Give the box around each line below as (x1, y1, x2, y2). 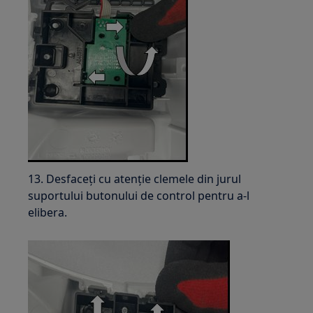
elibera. (28, 204, 68, 220)
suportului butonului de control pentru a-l (28, 187, 250, 203)
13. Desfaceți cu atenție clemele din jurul (28, 170, 242, 187)
